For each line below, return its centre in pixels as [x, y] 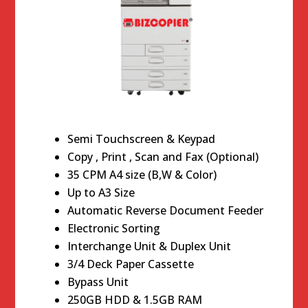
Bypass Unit [98, 282]
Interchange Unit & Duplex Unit [150, 246]
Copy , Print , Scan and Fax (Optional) [163, 156]
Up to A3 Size [101, 192]
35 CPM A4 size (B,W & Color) [142, 174]
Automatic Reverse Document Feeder [166, 210]
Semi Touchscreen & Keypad [142, 139]
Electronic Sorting [114, 228]
